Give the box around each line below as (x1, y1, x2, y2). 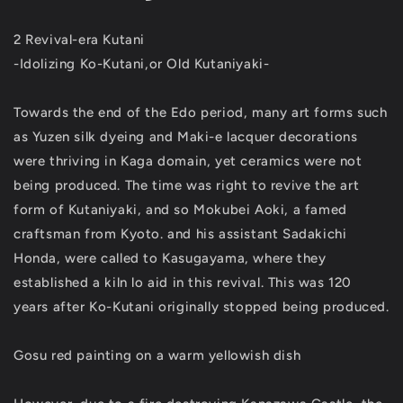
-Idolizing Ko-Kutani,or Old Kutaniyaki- (13, 56, 270, 72)
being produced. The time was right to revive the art (13, 177, 360, 193)
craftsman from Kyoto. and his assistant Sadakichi (13, 226, 347, 242)
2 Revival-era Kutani (13, 31, 145, 48)
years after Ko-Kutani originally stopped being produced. (13, 299, 390, 315)
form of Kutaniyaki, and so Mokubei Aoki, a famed (13, 201, 347, 218)
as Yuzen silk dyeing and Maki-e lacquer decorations (13, 129, 358, 145)
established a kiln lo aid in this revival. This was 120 (13, 274, 353, 291)
